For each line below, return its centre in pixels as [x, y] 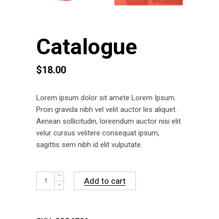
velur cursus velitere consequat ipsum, [98, 133]
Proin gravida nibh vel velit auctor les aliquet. [107, 109]
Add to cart [105, 181]
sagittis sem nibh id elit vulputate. [89, 144]
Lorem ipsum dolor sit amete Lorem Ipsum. [106, 98]
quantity [48, 188]
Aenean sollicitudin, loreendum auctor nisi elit [109, 121]
